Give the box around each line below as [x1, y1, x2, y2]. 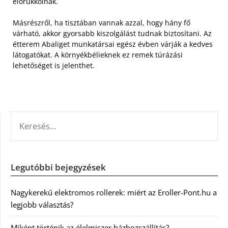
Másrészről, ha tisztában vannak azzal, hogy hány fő [13, 18, 190, 28]
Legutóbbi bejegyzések [11, 161, 106, 174]
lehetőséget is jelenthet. [13, 61, 95, 71]
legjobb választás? [11, 199, 73, 210]
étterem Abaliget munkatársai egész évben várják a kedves [13, 39, 213, 49]
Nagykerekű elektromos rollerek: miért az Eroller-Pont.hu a [11, 187, 217, 198]
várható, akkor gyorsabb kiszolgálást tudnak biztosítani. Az [13, 28, 212, 39]
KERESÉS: [10, 112, 42, 123]
